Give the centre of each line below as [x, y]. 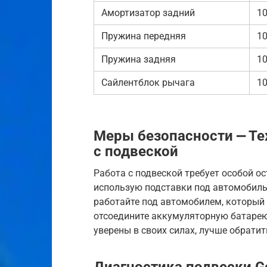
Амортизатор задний [148, 13]
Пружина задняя [139, 59]
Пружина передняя [144, 36]
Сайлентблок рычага [148, 82]
